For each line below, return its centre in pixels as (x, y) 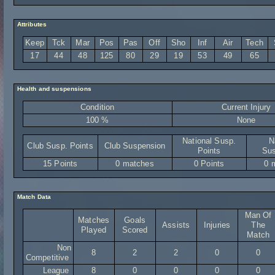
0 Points (209, 164)
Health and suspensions (53, 89)
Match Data (33, 197)
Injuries (217, 225)
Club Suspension (135, 146)
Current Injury (246, 107)
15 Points (60, 164)
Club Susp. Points (60, 146)
